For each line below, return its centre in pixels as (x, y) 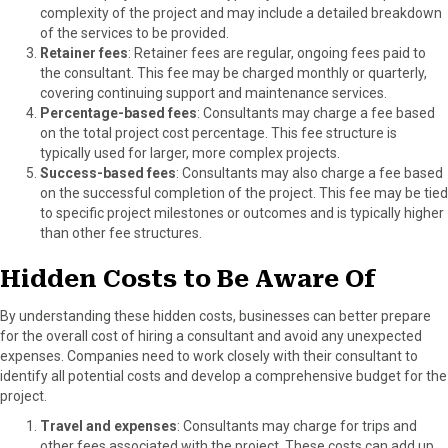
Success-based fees (108, 172)
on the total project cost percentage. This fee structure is (218, 132)
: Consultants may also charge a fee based (309, 172)
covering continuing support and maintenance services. (213, 92)
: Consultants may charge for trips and (297, 425)
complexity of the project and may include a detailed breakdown (241, 12)
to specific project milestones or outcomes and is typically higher (242, 212)
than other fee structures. (121, 232)
